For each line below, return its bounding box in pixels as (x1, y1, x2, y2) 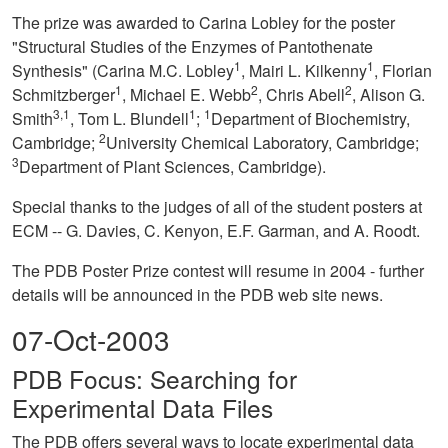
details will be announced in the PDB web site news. (12, 283, 383, 306)
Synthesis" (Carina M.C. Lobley (12, 59, 234, 82)
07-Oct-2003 (12, 319, 170, 359)
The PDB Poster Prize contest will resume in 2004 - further (12, 259, 424, 282)
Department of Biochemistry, (211, 107, 410, 130)
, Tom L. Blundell (70, 107, 189, 130)
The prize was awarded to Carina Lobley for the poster (12, 11, 395, 34)
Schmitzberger (12, 83, 115, 106)
